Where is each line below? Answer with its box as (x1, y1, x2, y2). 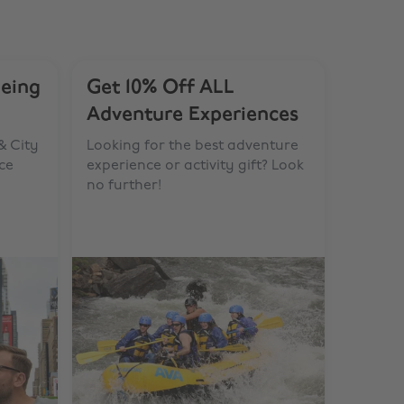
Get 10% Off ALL (87, 78, 234, 98)
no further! (87, 179, 161, 193)
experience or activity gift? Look (87, 159, 304, 173)
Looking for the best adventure (87, 139, 298, 153)
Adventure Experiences (87, 105, 298, 125)
